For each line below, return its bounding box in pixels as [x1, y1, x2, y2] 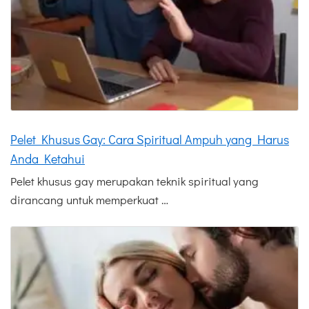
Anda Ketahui [10, 150, 85, 168]
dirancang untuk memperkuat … [10, 192, 168, 208]
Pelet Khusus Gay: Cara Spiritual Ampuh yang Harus [10, 131, 289, 148]
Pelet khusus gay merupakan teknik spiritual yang [10, 173, 259, 190]
